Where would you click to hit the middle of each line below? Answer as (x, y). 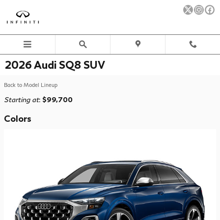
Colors (18, 119)
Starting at (21, 99)
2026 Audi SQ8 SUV (55, 65)
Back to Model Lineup (31, 85)
